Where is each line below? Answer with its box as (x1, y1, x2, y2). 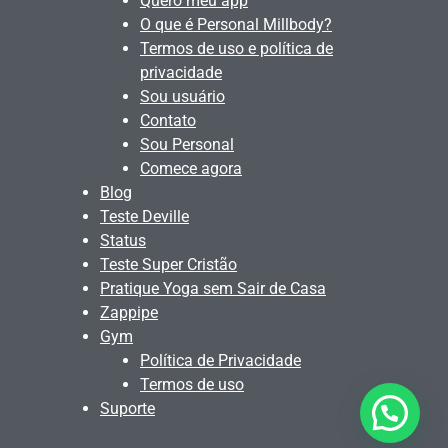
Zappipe (100, 303, 158, 323)
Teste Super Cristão (100, 255, 237, 275)
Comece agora (140, 159, 242, 179)
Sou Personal (140, 135, 234, 155)
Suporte (100, 399, 155, 419)
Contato (140, 111, 196, 131)
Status (100, 231, 146, 251)
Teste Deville (100, 207, 189, 227)
